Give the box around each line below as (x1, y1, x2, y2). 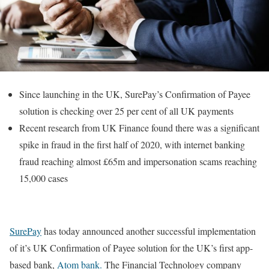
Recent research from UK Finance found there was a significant (19, 121, 259, 134)
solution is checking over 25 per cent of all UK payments (19, 104, 234, 117)
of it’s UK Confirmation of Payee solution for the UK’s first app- (10, 241, 253, 254)
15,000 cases (19, 171, 68, 184)
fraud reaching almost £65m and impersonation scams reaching (19, 154, 257, 168)
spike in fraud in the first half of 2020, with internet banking (19, 138, 245, 151)
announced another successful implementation (80, 224, 256, 237)
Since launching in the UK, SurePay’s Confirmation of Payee (19, 87, 250, 100)
